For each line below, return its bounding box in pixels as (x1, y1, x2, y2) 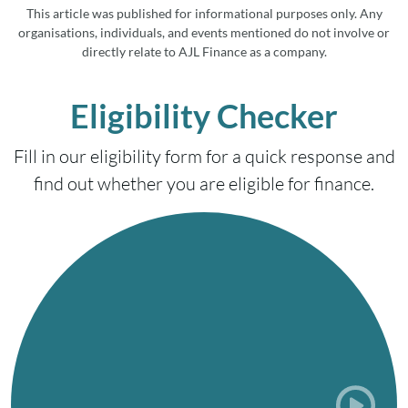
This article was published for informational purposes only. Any (25, 5, 382, 22)
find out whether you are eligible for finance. (34, 172, 374, 196)
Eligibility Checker (70, 97, 338, 137)
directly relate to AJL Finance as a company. (81, 44, 327, 60)
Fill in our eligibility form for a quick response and (13, 145, 395, 168)
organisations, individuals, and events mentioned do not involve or (18, 25, 390, 41)
